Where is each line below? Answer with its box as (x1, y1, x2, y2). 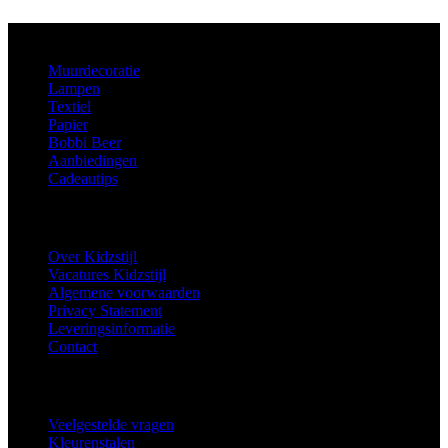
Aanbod (8, 23, 52, 39)
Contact (48, 337, 97, 355)
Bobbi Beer (48, 133, 121, 151)
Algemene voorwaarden (48, 283, 200, 301)
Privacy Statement (48, 301, 162, 319)
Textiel (48, 97, 91, 115)
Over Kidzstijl (48, 247, 137, 265)
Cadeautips (48, 169, 118, 187)
